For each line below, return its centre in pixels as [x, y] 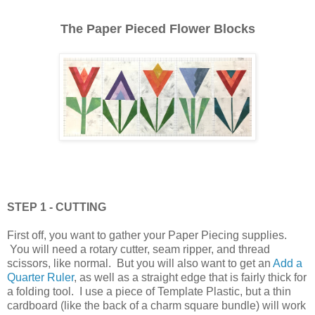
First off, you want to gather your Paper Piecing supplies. [148, 235]
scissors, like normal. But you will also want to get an [140, 263]
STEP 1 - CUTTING [57, 207]
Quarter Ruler [40, 277]
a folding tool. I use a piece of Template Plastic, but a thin [149, 291]
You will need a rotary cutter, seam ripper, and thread [139, 249]
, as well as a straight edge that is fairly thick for [190, 277]
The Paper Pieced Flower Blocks [157, 28]
